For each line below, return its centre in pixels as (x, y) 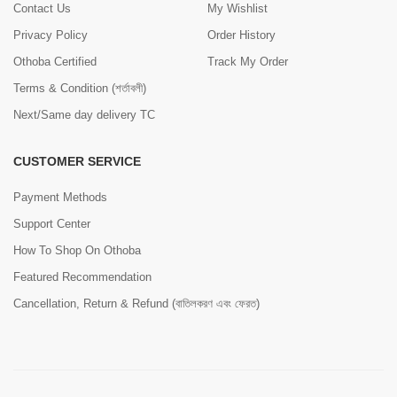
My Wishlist (237, 9)
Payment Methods (60, 198)
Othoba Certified (55, 62)
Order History (241, 35)
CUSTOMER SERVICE (77, 162)
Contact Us (42, 9)
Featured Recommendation (82, 277)
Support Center (52, 224)
